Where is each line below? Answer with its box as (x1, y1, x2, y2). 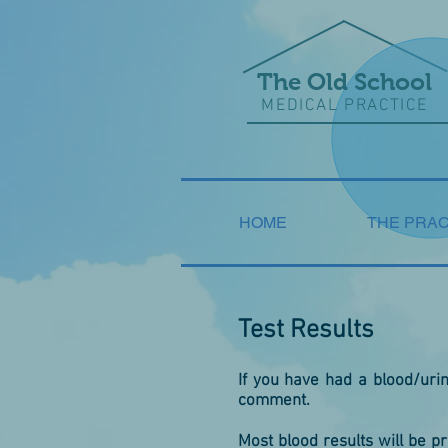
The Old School (257, 68, 432, 95)
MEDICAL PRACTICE (261, 96, 428, 116)
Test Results (238, 315, 374, 346)
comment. (238, 391, 310, 411)
